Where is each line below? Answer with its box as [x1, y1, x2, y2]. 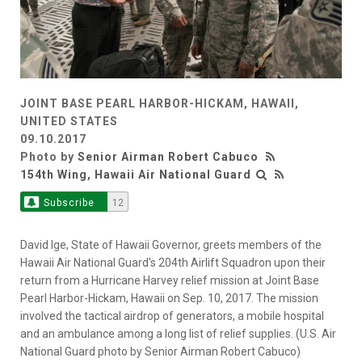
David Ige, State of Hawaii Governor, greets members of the [20, 238, 322, 252]
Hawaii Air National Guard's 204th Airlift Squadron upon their [20, 256, 326, 270]
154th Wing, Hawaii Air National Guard [20, 168, 251, 182]
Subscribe [43, 197, 95, 209]
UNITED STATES [20, 115, 118, 128]
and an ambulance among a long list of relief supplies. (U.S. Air [20, 327, 336, 341]
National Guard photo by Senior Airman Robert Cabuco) [20, 345, 301, 359]
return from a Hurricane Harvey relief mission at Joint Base [20, 274, 319, 288]
